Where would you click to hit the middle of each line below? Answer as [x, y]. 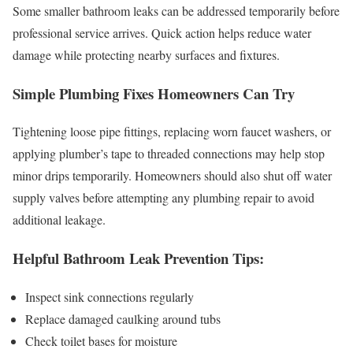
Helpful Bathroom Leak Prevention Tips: [138, 258]
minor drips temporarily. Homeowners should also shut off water [172, 176]
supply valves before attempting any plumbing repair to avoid [163, 198]
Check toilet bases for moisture [101, 340]
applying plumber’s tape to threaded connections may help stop [169, 154]
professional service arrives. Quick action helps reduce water [162, 33]
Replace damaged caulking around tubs [123, 318]
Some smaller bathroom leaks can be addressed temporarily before [176, 11]
